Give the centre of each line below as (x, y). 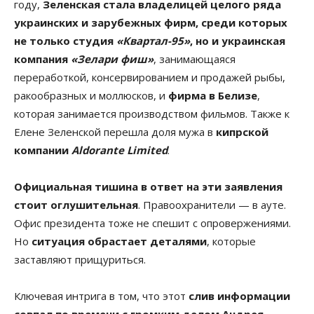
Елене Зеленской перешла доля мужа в (115, 131)
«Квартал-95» (152, 40)
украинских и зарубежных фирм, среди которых (151, 22)
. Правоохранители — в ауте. (212, 204)
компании (43, 150)
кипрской (242, 131)
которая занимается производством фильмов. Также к (152, 113)
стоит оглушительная (76, 204)
